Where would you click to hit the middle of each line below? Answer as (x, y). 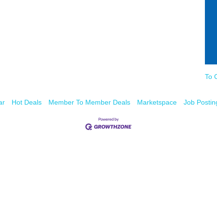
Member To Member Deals (89, 102)
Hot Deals (26, 102)
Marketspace (157, 102)
